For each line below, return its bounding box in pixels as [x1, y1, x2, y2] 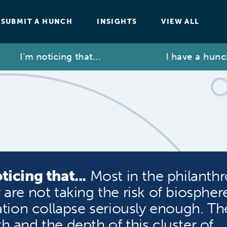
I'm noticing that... [8, 51, 90, 62]
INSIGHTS [97, 17, 137, 26]
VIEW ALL [161, 17, 200, 26]
